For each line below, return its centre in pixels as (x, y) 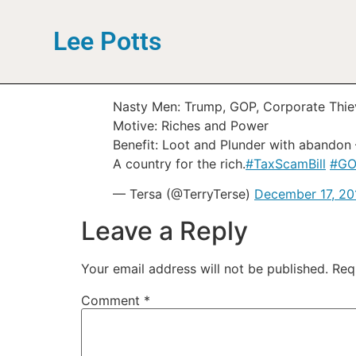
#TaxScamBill (286, 163)
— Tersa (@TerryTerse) (184, 193)
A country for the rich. (179, 163)
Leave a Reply (164, 230)
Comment (112, 300)
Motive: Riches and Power (191, 125)
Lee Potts (108, 42)
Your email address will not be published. (205, 268)
